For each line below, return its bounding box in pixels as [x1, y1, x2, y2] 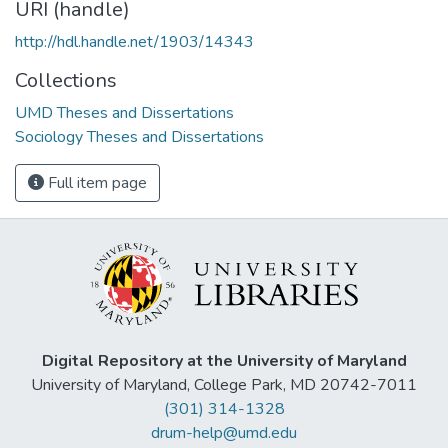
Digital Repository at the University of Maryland [41, 350, 407, 373]
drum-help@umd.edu [151, 422, 297, 445]
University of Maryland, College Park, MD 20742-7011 [31, 374, 417, 397]
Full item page [44, 171, 147, 194]
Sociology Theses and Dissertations [15, 125, 264, 148]
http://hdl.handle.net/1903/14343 [15, 30, 254, 53]
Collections [15, 66, 117, 94]
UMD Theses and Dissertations [15, 101, 234, 124]
